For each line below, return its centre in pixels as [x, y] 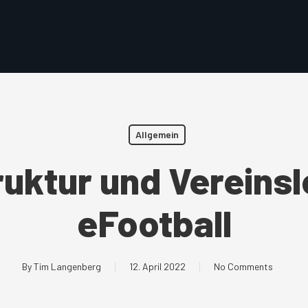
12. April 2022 [157, 266]
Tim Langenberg [67, 266]
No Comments [243, 266]
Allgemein [157, 134]
